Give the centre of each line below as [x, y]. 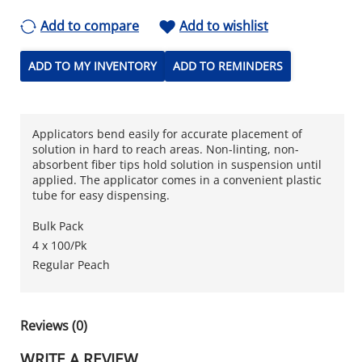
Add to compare [90, 25]
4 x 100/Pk [59, 245]
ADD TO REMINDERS [228, 66]
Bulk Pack [58, 225]
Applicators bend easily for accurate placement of [167, 133]
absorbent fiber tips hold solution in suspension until [177, 164]
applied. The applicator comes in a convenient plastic [177, 179]
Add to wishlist [224, 25]
